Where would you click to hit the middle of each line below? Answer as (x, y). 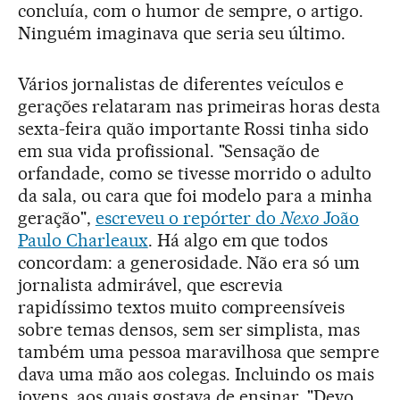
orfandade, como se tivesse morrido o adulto (195, 173)
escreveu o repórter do (188, 217)
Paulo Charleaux (83, 240)
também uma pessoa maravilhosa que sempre (199, 351)
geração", (57, 217)
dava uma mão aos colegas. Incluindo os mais (196, 374)
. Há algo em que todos (238, 240)
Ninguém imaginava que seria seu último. (182, 33)
